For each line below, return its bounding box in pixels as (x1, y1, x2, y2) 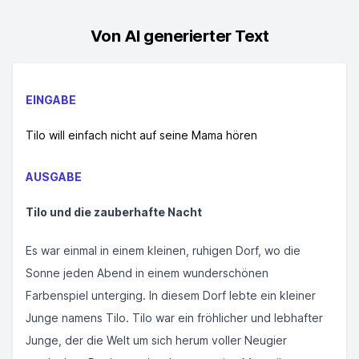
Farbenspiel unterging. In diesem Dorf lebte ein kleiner (26, 288, 316, 302)
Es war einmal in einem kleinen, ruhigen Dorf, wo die (26, 244, 301, 257)
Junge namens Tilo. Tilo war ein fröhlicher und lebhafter (26, 311, 323, 325)
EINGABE (26, 93, 76, 107)
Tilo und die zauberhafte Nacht (26, 205, 202, 219)
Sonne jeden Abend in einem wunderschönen (26, 266, 268, 280)
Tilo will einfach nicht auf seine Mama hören (26, 128, 257, 142)
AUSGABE (26, 170, 82, 184)
